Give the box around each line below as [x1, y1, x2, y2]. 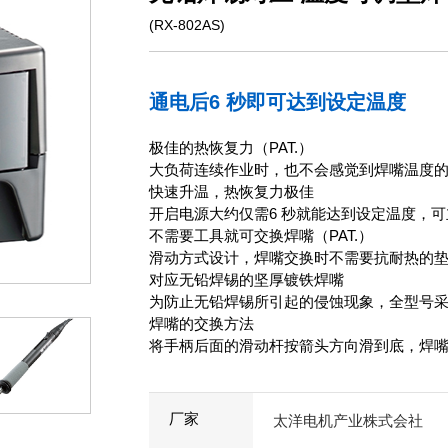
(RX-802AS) [149, 17, 225, 33]
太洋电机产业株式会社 [273, 412, 423, 429]
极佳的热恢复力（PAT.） [149, 139, 313, 156]
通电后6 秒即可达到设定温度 [149, 91, 406, 113]
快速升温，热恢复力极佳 [149, 183, 314, 200]
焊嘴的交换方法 [149, 315, 254, 332]
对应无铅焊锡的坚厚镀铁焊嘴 [149, 271, 344, 288]
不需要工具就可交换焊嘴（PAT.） [149, 227, 373, 244]
